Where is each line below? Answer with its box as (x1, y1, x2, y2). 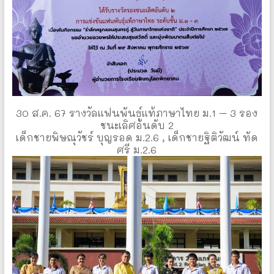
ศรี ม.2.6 (117, 143, 157, 157)
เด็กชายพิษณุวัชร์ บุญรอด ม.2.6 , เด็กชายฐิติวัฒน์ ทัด (15, 131, 258, 144)
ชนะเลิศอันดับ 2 (100, 119, 174, 132)
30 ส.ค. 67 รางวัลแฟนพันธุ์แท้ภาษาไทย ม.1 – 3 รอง (16, 106, 258, 120)
